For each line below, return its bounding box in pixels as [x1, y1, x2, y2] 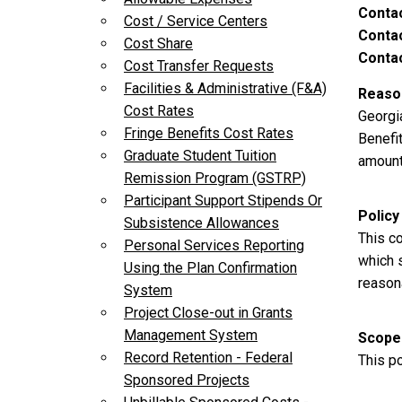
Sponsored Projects [124, 371, 249, 389]
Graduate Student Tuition [124, 147, 276, 165]
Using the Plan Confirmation [124, 259, 297, 277]
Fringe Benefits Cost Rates [124, 125, 293, 143]
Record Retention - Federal [124, 349, 293, 367]
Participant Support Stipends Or [124, 192, 322, 210]
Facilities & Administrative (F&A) [124, 80, 327, 98]
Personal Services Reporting [124, 237, 304, 255]
